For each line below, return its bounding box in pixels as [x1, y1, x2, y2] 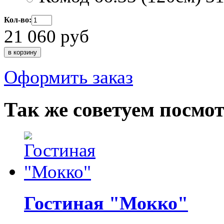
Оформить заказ [4, 66, 133, 87]
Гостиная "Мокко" [24, 192, 188, 213]
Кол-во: [4, 15, 31, 24]
